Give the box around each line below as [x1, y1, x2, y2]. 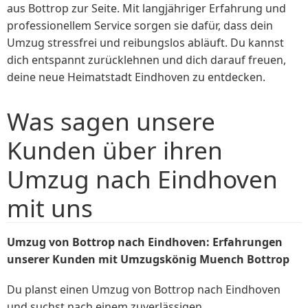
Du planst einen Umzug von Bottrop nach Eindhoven [7, 281, 280, 297]
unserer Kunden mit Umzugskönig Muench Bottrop [7, 251, 289, 267]
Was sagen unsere [7, 104, 215, 137]
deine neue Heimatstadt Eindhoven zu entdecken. [7, 69, 265, 85]
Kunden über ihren [7, 133, 223, 166]
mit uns [7, 190, 93, 224]
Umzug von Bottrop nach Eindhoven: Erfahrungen [7, 234, 283, 250]
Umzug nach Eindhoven [7, 162, 278, 195]
